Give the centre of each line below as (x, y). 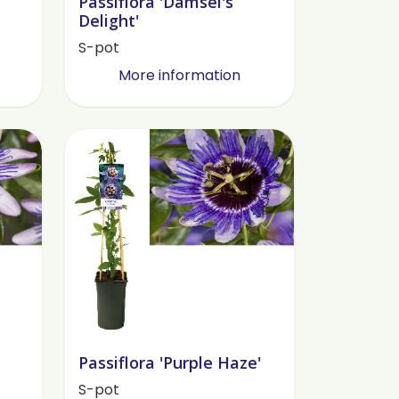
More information (179, 75)
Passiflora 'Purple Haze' (169, 363)
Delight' (108, 20)
